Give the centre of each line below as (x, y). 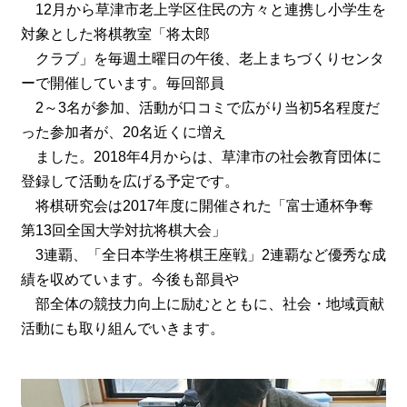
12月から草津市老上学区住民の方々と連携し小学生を (203, 10)
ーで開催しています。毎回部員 (122, 84)
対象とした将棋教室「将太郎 (115, 35)
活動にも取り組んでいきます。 (122, 329)
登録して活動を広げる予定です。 (129, 182)
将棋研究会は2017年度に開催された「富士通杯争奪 (197, 206)
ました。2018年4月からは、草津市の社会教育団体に (201, 157)
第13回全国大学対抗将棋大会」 (123, 231)
